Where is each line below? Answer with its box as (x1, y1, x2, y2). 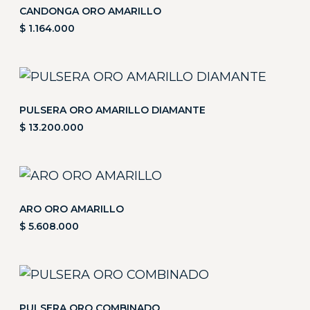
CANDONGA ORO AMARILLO (19, 5, 161, 17)
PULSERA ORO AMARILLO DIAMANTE (19, 104, 206, 116)
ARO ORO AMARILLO (19, 203, 124, 215)
